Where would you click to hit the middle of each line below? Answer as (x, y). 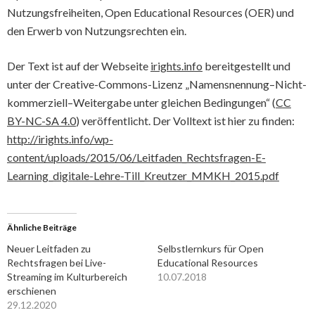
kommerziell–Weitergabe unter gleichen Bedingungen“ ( (141, 102)
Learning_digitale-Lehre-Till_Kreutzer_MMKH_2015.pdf (143, 175)
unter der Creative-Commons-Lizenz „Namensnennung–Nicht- (157, 84)
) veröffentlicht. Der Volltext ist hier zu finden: (185, 121)
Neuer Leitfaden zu (49, 249)
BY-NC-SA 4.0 (41, 121)
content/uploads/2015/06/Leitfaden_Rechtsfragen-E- (136, 157)
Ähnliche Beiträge (42, 227)
